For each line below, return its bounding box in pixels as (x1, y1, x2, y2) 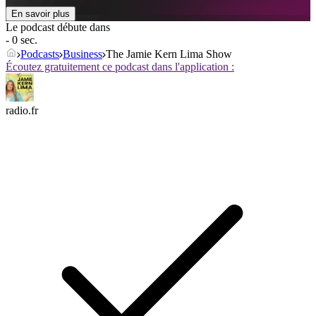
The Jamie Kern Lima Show (106, 48, 232, 61)
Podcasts (20, 48, 59, 61)
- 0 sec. (6, 34, 37, 47)
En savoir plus (11, 8, 70, 20)
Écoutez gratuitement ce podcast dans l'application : (6, 61, 234, 73)
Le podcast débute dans (6, 21, 110, 34)
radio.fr (6, 104, 38, 117)
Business (63, 48, 102, 61)
